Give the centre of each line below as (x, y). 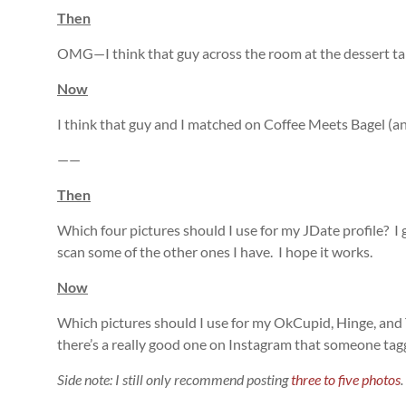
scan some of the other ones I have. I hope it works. (215, 251)
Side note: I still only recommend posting (174, 379)
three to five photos (346, 379)
